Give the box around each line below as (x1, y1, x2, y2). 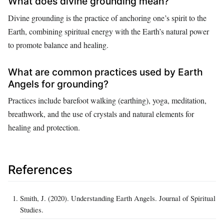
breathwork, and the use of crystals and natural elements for (8, 108, 194, 119)
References (8, 162, 72, 177)
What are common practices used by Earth (8, 65, 203, 78)
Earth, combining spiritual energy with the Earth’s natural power (8, 25, 209, 36)
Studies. (20, 204, 43, 214)
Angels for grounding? (8, 77, 108, 90)
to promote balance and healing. (8, 39, 108, 50)
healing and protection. (8, 122, 80, 133)
